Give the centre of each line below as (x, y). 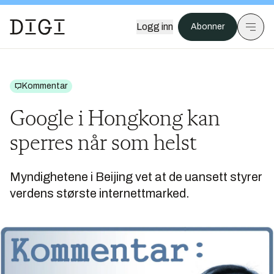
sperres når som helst (103, 144)
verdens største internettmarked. (100, 193)
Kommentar (45, 86)
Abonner (208, 27)
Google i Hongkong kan (115, 120)
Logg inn (155, 27)
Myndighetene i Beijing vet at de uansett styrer (136, 177)
